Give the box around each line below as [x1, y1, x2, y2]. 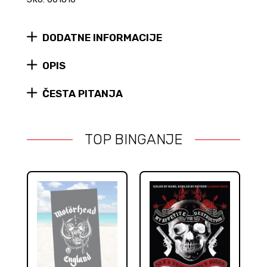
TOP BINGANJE [84, 131, 183, 148]
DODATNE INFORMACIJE [42, 31, 162, 44]
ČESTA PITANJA [42, 87, 123, 100]
